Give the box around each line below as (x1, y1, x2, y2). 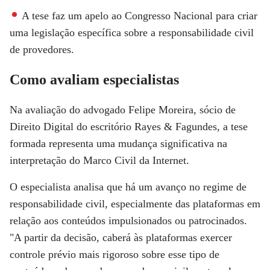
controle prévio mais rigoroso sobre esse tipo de (10, 248, 219, 260)
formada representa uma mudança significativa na (10, 137, 227, 149)
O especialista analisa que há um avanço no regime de (10, 180, 246, 193)
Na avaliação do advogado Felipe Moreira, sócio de (10, 103, 236, 116)
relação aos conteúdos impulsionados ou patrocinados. (10, 214, 247, 227)
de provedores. (10, 43, 74, 55)
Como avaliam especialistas (10, 71, 179, 87)
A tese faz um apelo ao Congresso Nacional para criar (22, 9, 257, 22)
